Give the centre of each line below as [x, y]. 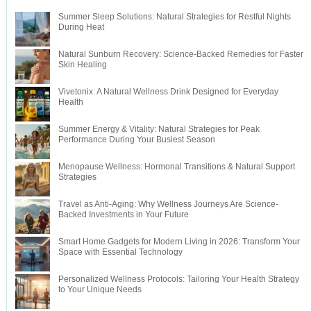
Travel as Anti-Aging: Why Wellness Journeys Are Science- [168, 204]
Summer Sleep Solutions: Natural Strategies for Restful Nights [174, 16]
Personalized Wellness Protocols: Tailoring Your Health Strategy [178, 279]
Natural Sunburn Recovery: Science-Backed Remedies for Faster [180, 54]
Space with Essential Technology [120, 252]
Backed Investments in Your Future [123, 214]
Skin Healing [82, 64]
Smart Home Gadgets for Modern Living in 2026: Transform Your [179, 241]
